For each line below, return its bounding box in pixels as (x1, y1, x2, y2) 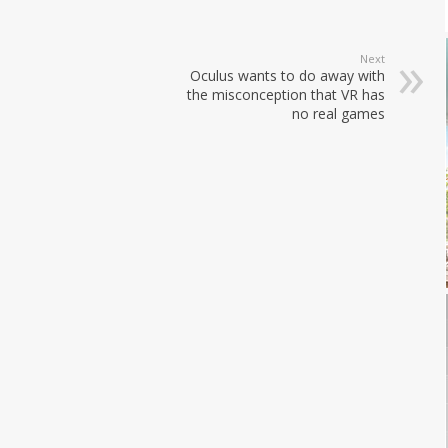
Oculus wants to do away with (190, 65, 385, 85)
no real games (292, 103, 385, 123)
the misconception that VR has (187, 84, 385, 104)
